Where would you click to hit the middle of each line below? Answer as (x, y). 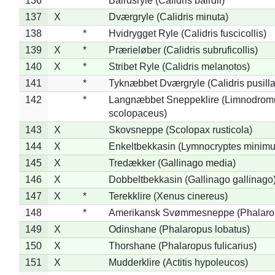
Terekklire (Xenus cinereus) (168, 196)
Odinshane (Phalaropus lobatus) (179, 229)
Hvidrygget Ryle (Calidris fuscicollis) (187, 33)
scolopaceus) (137, 113)
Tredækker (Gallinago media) (172, 163)
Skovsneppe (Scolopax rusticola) (180, 130)
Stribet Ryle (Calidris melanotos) (179, 66)
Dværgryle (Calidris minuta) (168, 17)
